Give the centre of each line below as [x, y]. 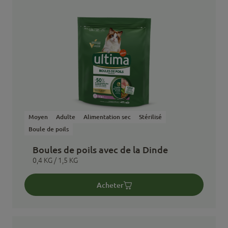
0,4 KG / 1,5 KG [55, 160]
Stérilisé [150, 117]
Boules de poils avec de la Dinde [100, 150]
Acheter [110, 185]
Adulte [66, 117]
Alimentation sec [107, 117]
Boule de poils [49, 129]
